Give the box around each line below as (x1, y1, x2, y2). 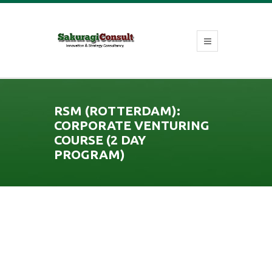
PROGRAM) (54, 147, 125, 161)
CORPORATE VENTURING (54, 118, 209, 132)
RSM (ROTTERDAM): (54, 103, 180, 118)
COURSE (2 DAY (54, 132, 146, 147)
